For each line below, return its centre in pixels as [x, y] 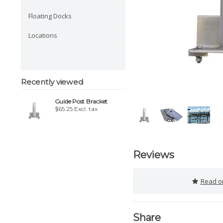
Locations [43, 35]
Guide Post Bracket [81, 102]
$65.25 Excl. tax [76, 109]
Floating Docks [50, 16]
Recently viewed [52, 82]
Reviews [154, 155]
